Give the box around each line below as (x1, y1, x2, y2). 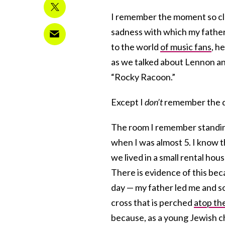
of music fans (160, 41, 211, 52)
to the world (111, 41, 160, 52)
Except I (111, 96, 145, 107)
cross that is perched (111, 196, 194, 208)
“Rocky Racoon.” (111, 71, 175, 82)
